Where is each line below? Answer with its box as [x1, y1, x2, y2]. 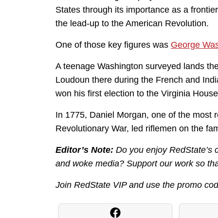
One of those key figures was [55, 40, 171, 50]
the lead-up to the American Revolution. [55, 18, 209, 29]
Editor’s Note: [55, 145, 113, 155]
